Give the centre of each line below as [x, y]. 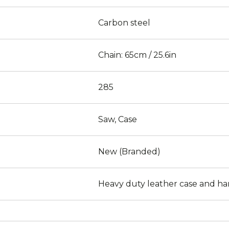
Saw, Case [118, 119]
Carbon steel [124, 23]
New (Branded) [129, 152]
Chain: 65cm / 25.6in [137, 55]
